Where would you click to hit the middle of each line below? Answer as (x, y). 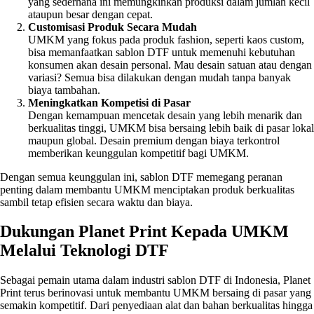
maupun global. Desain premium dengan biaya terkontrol (154, 140)
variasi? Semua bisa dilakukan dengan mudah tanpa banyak (159, 77)
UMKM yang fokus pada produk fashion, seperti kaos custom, (166, 39)
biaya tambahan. (64, 90)
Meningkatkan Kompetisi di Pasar (109, 102)
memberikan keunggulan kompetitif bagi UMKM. (138, 153)
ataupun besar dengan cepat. (90, 14)
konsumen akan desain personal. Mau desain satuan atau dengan (170, 64)
